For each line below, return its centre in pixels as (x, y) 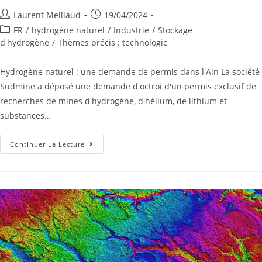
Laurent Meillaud (47, 15)
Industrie (131, 30)
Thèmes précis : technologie (113, 42)
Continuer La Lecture (47, 144)
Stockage (175, 30)
